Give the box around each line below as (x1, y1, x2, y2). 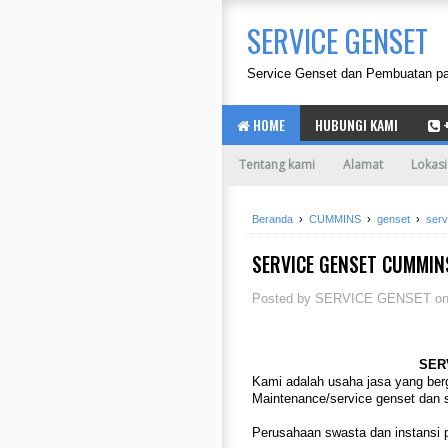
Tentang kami (239, 155, 315, 173)
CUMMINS (309, 212, 361, 225)
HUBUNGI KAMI (315, 113, 398, 135)
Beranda (252, 212, 293, 225)
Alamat (343, 155, 383, 173)
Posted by (252, 290, 315, 306)
